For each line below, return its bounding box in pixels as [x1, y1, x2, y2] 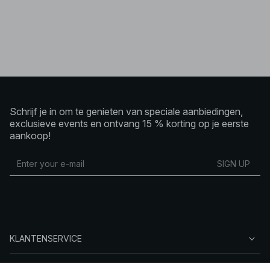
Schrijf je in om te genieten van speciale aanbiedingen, [10, 105, 243, 118]
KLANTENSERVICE [10, 233, 82, 243]
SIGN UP [217, 158, 250, 169]
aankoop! [10, 130, 51, 142]
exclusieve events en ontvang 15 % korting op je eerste [10, 118, 249, 130]
